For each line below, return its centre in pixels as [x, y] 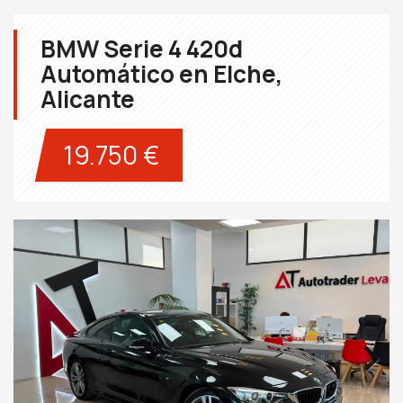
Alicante [88, 99]
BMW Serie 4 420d [142, 49]
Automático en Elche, [161, 74]
